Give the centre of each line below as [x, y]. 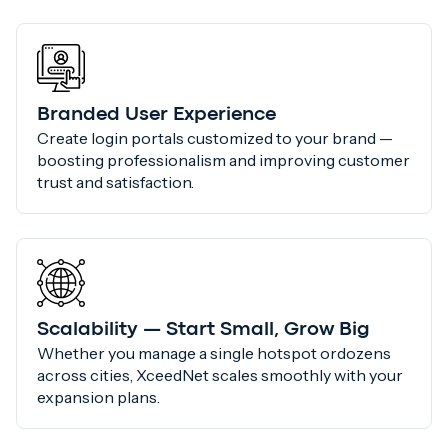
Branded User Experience [156, 115]
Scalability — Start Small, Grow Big [203, 330]
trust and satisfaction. [115, 182]
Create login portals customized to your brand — [215, 138]
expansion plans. [98, 397]
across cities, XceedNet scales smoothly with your [220, 375]
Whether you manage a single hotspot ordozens [214, 353]
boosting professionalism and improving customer [223, 160]
